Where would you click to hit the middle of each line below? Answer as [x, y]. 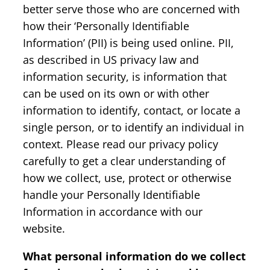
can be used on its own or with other [116, 93]
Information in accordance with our [113, 211]
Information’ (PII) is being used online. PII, [128, 42]
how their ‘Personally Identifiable [106, 26]
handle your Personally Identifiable [111, 194]
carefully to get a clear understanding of [124, 161]
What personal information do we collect [134, 256]
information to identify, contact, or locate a [132, 110]
